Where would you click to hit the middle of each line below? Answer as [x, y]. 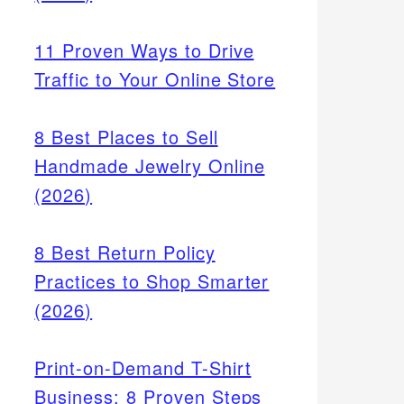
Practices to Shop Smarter [152, 280]
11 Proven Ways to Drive [144, 50]
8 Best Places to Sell [126, 136]
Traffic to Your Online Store [155, 78]
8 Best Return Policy [125, 252]
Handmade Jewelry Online [150, 165]
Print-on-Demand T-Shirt [143, 367]
